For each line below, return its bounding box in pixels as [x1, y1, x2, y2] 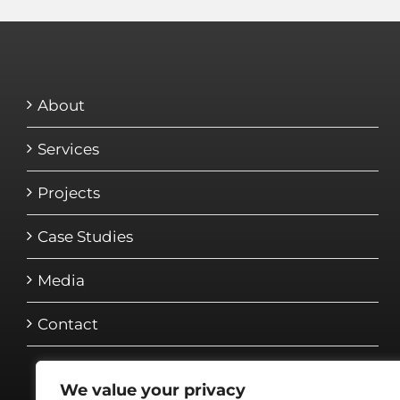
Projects [37, 184, 100, 202]
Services [37, 140, 99, 158]
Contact [37, 315, 98, 333]
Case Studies [37, 228, 133, 246]
